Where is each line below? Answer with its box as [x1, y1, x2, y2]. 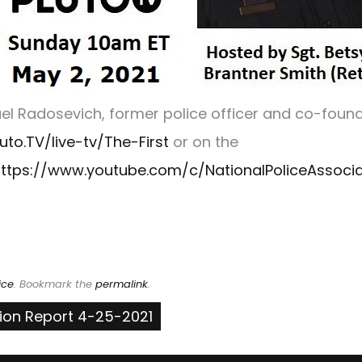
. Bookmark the [14, 276, 95, 292]
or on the [169, 132, 238, 152]
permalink [95, 276, 148, 292]
